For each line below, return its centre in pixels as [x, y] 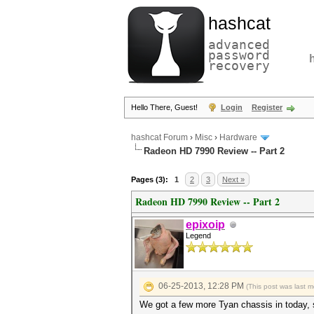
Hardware [238, 138]
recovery [239, 66]
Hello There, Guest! [165, 107]
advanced [239, 45]
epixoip [205, 225]
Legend [198, 235]
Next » [233, 179]
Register [267, 107]
